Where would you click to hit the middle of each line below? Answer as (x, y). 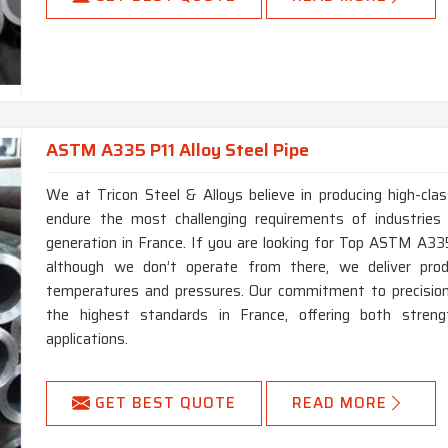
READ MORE (340, 403)
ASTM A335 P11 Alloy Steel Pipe (178, 150)
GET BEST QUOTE (166, 403)
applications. (87, 339)
